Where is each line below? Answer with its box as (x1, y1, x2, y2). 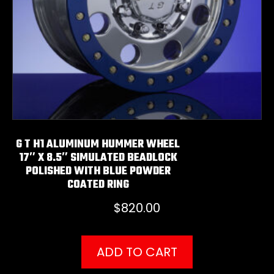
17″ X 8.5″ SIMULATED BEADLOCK (18, 149, 177, 167)
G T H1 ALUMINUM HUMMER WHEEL (16, 135, 180, 154)
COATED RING (67, 176, 129, 194)
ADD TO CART (97, 243, 177, 261)
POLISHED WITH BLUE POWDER (25, 162, 171, 180)
